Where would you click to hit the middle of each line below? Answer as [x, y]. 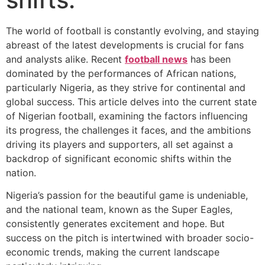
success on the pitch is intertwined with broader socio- [130, 238]
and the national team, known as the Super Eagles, [119, 210]
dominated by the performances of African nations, [121, 73]
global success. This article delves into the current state [131, 102]
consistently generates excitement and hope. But [115, 224]
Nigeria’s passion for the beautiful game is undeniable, [127, 195]
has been [209, 59]
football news [156, 59]
